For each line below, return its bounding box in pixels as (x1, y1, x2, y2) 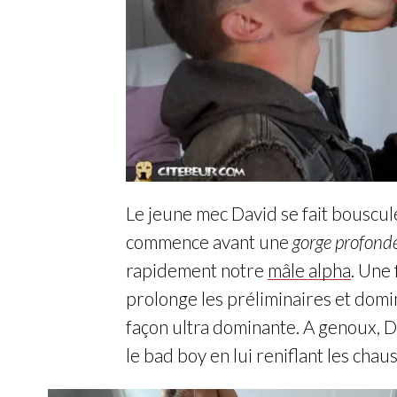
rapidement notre (126, 259, 268, 282)
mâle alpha (268, 259, 351, 282)
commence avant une (126, 230, 292, 253)
